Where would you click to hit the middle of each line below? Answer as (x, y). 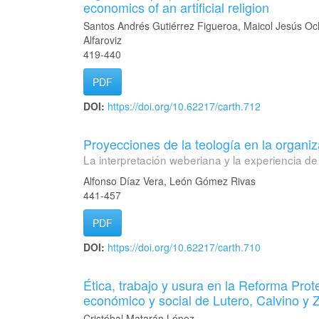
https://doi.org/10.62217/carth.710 (184, 247)
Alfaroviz (103, 40)
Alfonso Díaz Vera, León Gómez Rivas (169, 181)
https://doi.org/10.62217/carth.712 (184, 106)
